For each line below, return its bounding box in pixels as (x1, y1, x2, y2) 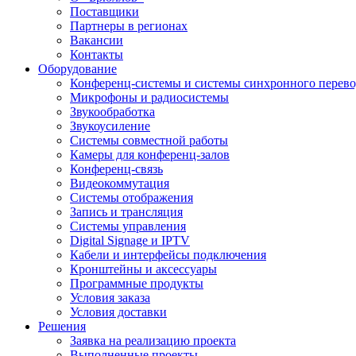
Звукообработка (70, 105, 155, 118)
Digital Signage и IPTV (70, 234, 190, 247)
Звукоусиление (70, 119, 150, 133)
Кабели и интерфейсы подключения (70, 248, 266, 261)
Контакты (70, 48, 123, 61)
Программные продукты (70, 277, 203, 290)
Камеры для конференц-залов (70, 148, 230, 161)
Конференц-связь (70, 162, 163, 176)
